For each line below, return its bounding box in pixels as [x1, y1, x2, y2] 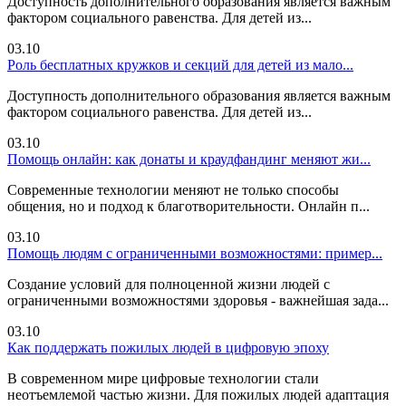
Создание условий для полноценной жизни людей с [7, 276, 330, 293]
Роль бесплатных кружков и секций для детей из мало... [7, 57, 353, 73]
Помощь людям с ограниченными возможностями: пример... [7, 246, 382, 262]
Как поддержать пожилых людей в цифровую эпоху [7, 340, 329, 356]
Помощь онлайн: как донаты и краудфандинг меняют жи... [7, 151, 371, 168]
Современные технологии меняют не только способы [7, 182, 339, 198]
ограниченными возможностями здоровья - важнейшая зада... [7, 293, 389, 309]
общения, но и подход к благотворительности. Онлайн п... [7, 198, 370, 215]
